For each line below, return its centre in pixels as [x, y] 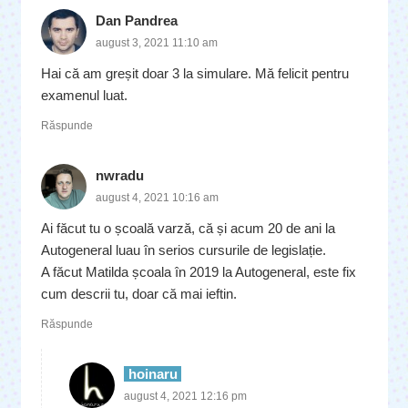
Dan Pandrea [137, 21]
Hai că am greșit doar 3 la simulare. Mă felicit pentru [195, 74]
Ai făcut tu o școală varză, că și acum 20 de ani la [188, 229]
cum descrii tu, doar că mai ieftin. [139, 294]
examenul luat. [84, 96]
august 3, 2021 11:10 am [157, 43]
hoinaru [153, 374]
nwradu [120, 176]
